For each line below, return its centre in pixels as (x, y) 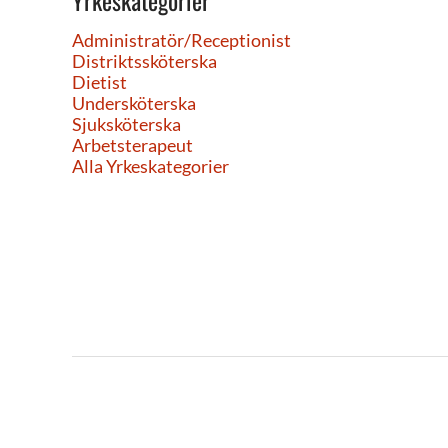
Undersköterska (134, 103)
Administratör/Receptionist (181, 40)
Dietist (99, 82)
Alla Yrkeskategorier (150, 166)
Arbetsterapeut (132, 145)
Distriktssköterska (144, 61)
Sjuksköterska (126, 124)
